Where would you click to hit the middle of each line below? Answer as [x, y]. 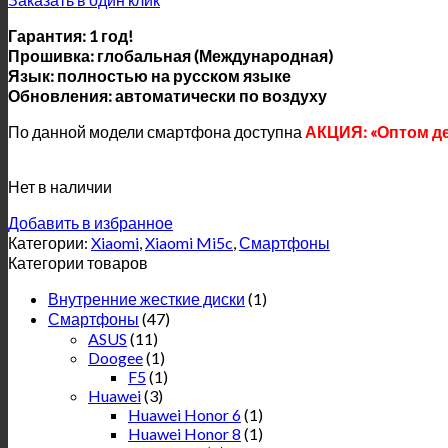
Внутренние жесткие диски [146, 298]
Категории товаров [78, 262]
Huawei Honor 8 [184, 433]
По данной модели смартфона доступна [156, 131]
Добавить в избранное [90, 222]
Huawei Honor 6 [184, 414]
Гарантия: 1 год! [70, 35]
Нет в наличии [60, 186]
